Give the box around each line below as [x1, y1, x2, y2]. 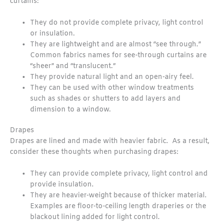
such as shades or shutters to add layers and [30, 94, 181, 104]
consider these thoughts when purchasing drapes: [10, 147, 179, 157]
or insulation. [30, 29, 75, 38]
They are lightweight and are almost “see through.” [30, 39, 203, 49]
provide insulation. [30, 180, 94, 189]
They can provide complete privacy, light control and [30, 169, 208, 179]
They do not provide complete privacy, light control [30, 18, 204, 28]
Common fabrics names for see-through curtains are [30, 50, 207, 60]
